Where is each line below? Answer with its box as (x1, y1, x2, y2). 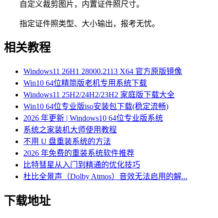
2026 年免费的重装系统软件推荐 (23, 149, 134, 158)
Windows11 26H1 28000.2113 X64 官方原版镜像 (23, 67, 182, 76)
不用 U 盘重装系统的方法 (23, 137, 111, 146)
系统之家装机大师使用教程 (23, 126, 117, 134)
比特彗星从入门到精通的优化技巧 (23, 161, 140, 169)
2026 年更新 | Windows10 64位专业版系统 (23, 114, 163, 123)
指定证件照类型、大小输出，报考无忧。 (4, 19, 160, 28)
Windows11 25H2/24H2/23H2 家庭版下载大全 (23, 91, 175, 99)
